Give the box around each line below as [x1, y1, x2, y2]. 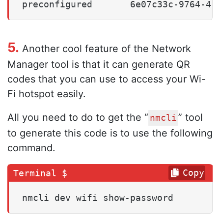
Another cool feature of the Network [19, 43, 191, 55]
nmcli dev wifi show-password [22, 192, 173, 203]
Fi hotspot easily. [7, 88, 86, 100]
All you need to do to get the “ [7, 111, 148, 124]
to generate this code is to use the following [7, 127, 213, 139]
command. [7, 142, 55, 154]
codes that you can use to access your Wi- [7, 73, 206, 85]
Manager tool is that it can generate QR [7, 58, 190, 71]
